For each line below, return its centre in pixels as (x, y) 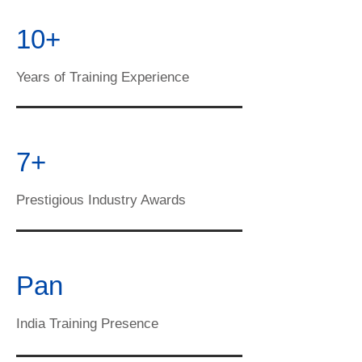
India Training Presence (87, 324)
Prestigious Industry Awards (101, 200)
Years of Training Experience (103, 77)
